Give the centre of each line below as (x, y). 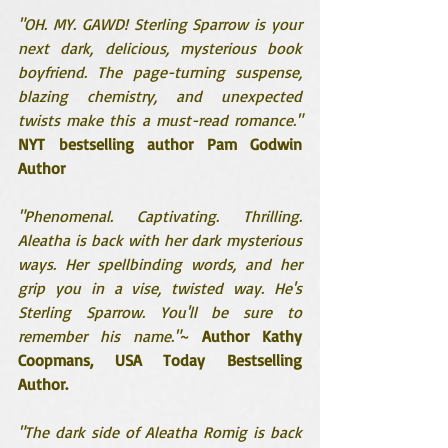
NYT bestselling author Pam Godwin (160, 143)
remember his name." (99, 335)
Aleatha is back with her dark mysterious (160, 239)
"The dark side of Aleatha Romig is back (160, 431)
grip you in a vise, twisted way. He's (160, 287)
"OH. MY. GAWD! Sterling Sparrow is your (160, 23)
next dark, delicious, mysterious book (160, 47)
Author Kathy (252, 335)
